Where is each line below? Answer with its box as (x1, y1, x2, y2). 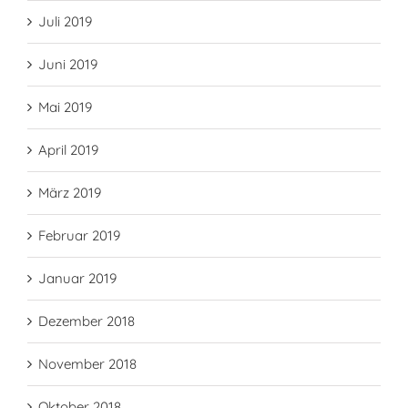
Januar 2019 (38, 270, 117, 287)
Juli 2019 (38, 13, 92, 30)
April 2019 (38, 141, 98, 158)
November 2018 (38, 355, 137, 372)
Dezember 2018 (38, 312, 135, 330)
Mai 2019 (38, 98, 92, 116)
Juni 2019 (38, 56, 97, 73)
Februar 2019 (38, 227, 120, 244)
